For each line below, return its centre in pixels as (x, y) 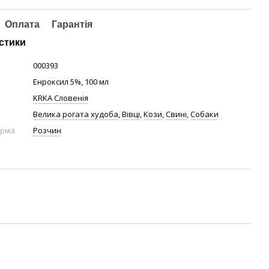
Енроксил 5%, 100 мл (71, 82)
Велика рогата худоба (76, 114)
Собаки (205, 114)
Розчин (47, 130)
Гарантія (72, 24)
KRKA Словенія (61, 98)
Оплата (23, 24)
